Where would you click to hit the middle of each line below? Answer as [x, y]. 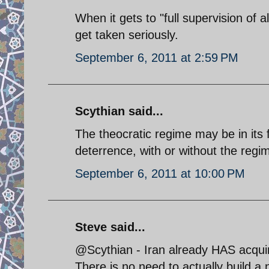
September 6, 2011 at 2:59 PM [157, 57]
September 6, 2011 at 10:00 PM [160, 173]
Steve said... [110, 227]
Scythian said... [119, 111]
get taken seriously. [127, 35]
